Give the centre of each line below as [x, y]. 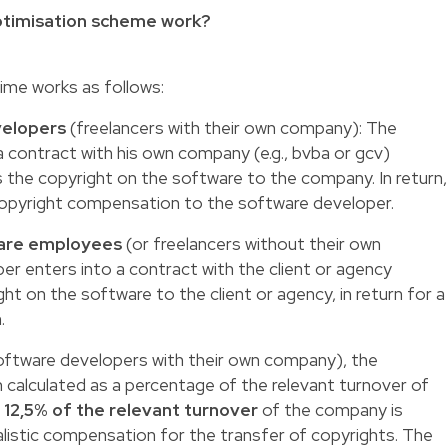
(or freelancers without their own [253, 244]
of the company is [332, 410]
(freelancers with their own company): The [233, 128]
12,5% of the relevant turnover [133, 410]
